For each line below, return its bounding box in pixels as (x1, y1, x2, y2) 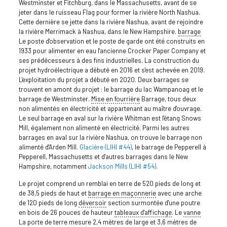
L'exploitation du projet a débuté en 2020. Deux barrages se (18, 75, 188, 84)
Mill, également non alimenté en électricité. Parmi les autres (18, 124, 190, 132)
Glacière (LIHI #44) (79, 143, 132, 152)
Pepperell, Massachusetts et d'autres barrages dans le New (18, 153, 188, 161)
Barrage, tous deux (139, 95, 196, 103)
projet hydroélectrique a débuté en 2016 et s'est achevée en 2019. (18, 66, 205, 74)
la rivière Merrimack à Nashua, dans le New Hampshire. (18, 27, 178, 36)
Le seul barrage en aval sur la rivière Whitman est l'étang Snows (18, 114, 201, 123)
